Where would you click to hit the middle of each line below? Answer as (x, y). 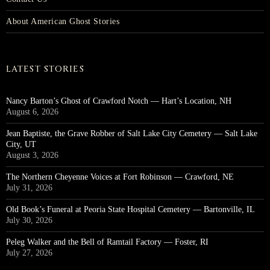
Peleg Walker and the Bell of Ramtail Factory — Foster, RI (107, 242)
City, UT (21, 145)
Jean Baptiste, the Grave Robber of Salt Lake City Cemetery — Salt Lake (132, 134)
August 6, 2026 (32, 112)
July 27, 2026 (29, 253)
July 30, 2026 (29, 221)
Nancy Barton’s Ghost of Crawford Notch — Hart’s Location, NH (119, 101)
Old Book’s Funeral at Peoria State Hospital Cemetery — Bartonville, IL (130, 210)
